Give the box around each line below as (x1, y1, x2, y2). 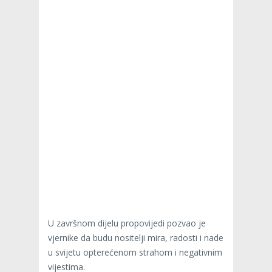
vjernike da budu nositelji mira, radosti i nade (48, 232, 223, 244)
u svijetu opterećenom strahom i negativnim (48, 246, 222, 259)
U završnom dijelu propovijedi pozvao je (48, 217, 206, 229)
